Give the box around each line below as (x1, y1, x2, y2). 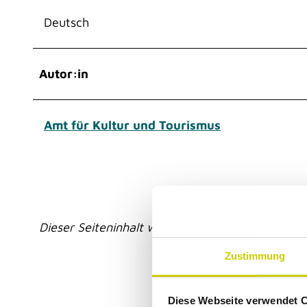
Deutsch (44, 14, 89, 29)
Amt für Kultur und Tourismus (44, 117, 221, 132)
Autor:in (39, 66, 88, 81)
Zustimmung (224, 249, 286, 262)
